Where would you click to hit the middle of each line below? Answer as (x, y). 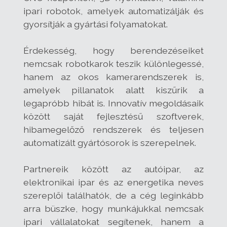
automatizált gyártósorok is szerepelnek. (110, 142)
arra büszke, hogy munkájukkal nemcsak (113, 208)
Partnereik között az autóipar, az (113, 169)
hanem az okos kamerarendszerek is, (113, 77)
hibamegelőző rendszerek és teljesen (113, 129)
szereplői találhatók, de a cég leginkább (113, 195)
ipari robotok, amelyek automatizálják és (113, 11)
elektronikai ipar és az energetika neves (113, 182)
